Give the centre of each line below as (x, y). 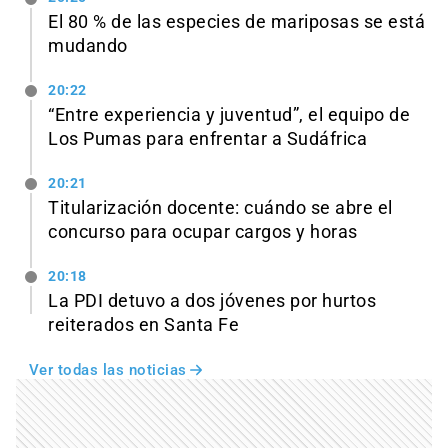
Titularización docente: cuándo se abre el (220, 208)
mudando (88, 46)
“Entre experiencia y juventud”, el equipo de (229, 115)
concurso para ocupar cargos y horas (203, 232)
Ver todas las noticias (107, 369)
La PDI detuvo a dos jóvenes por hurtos (212, 300)
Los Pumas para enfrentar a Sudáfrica (207, 139)
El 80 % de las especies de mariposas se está (236, 22)
